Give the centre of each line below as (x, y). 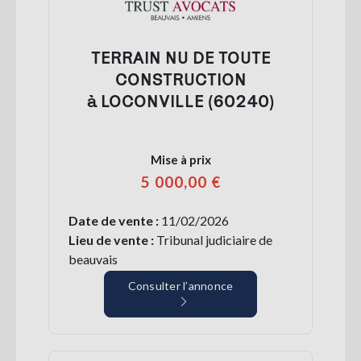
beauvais (93, 259)
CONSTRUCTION (180, 79)
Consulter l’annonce (180, 285)
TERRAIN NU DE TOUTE (180, 57)
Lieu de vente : (111, 239)
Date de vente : (115, 220)
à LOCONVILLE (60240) (180, 100)
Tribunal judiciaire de (213, 239)
